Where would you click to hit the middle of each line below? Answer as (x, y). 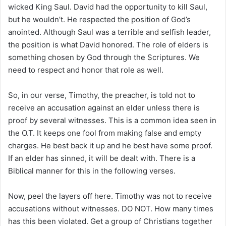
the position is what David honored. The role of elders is (108, 44)
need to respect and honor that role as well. (86, 70)
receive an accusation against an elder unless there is (104, 107)
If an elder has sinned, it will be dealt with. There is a (102, 158)
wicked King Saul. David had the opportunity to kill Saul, (108, 7)
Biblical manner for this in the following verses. (92, 171)
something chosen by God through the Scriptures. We (104, 57)
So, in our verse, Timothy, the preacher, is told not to (102, 95)
